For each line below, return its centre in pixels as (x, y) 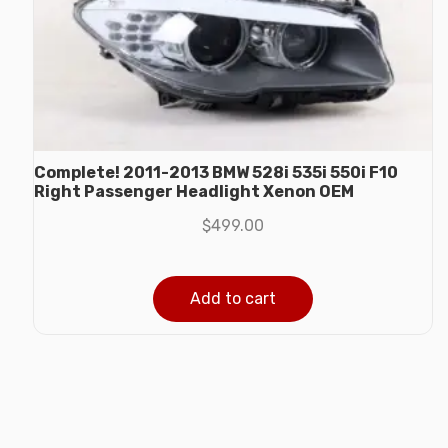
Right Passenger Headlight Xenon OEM (194, 192)
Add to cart (233, 299)
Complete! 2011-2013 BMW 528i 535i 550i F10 (216, 173)
